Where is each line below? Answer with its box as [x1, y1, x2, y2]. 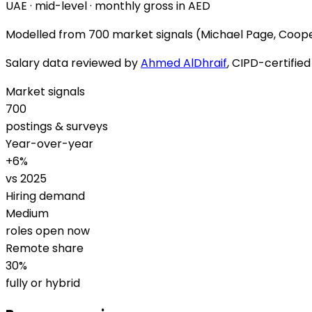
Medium [6, 205, 49, 222]
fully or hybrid [6, 275, 80, 292]
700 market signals [88, 26, 193, 43]
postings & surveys [6, 118, 108, 135]
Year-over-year [6, 136, 93, 153]
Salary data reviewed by [6, 55, 141, 72]
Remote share [6, 240, 84, 257]
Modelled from [6, 26, 88, 43]
